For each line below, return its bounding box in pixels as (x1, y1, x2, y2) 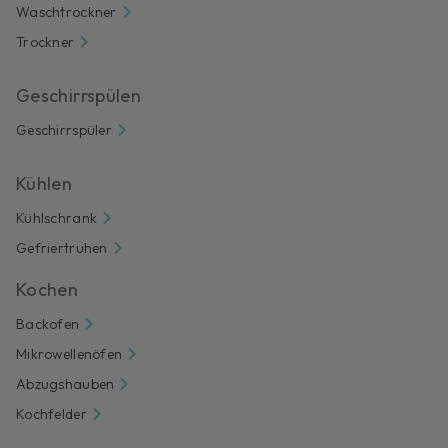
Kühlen (16, 171, 73, 195)
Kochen (16, 277, 79, 301)
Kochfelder (16, 404, 87, 423)
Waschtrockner (16, 2, 117, 21)
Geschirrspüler (16, 120, 112, 139)
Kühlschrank (16, 208, 98, 227)
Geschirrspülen (16, 83, 142, 107)
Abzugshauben (16, 374, 115, 393)
